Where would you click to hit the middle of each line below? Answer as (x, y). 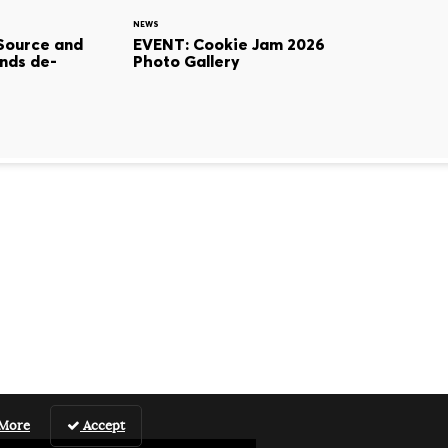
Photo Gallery (186, 61)
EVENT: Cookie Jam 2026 (229, 44)
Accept (104, 426)
